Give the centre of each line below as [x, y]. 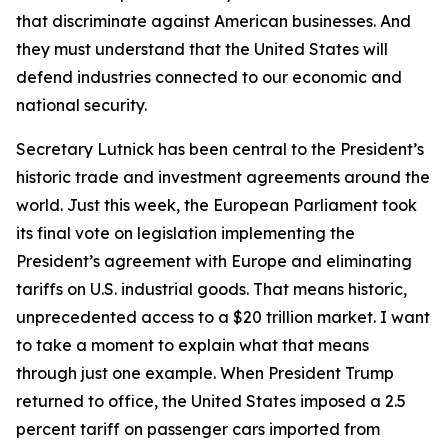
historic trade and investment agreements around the [223, 177]
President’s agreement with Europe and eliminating [214, 261]
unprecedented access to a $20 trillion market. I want [223, 317]
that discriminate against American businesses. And [213, 21]
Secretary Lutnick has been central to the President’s [220, 149]
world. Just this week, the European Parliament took [216, 205]
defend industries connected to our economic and [209, 77]
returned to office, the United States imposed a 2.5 [211, 401]
